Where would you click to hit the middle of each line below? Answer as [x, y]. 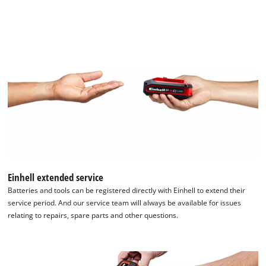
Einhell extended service [56, 177]
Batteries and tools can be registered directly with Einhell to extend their [127, 190]
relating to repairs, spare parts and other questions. [93, 215]
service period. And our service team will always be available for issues [125, 202]
